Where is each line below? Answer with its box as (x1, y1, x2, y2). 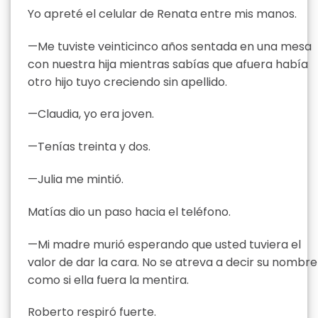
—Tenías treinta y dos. (28, 138, 150, 155)
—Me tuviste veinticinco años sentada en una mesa (28, 38, 312, 55)
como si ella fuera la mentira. (28, 271, 189, 288)
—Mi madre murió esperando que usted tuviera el (28, 236, 301, 253)
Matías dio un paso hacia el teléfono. (28, 203, 231, 220)
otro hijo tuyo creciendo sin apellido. (28, 73, 227, 90)
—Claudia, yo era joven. (28, 106, 154, 123)
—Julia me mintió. (28, 171, 124, 188)
